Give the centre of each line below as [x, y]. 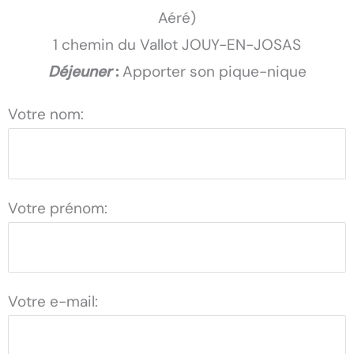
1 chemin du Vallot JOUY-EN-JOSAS [177, 45]
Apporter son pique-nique [214, 72]
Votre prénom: [58, 208]
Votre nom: [46, 114]
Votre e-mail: [53, 301]
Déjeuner [79, 72]
